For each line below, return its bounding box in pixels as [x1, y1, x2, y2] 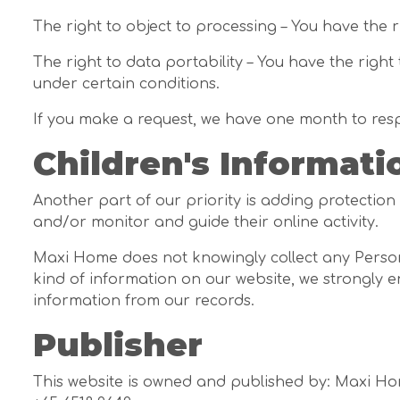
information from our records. [33, 293, 254, 310]
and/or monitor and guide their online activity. [33, 214, 379, 231]
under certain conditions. [33, 76, 220, 93]
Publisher [33, 325, 203, 365]
